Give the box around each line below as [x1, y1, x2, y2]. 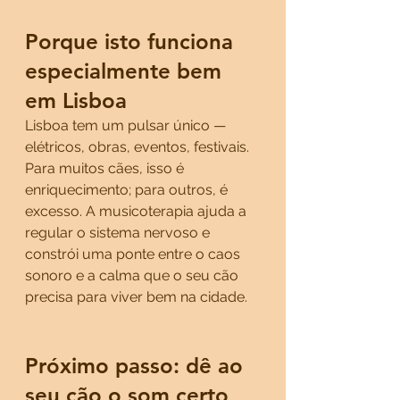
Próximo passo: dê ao [25, 353, 249, 379]
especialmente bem [25, 58, 228, 84]
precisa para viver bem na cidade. [25, 288, 247, 305]
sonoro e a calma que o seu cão [25, 267, 242, 284]
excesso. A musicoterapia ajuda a [25, 203, 250, 220]
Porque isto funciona [25, 29, 239, 54]
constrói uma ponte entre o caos [25, 246, 244, 262]
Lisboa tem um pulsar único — [25, 117, 229, 134]
